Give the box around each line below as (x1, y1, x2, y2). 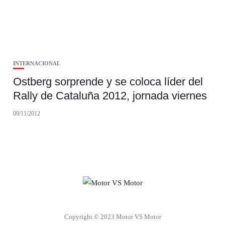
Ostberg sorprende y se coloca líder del (13, 75, 203, 88)
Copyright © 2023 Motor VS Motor (64, 213, 161, 221)
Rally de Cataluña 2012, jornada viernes (13, 89, 207, 102)
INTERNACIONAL (13, 60, 60, 67)
